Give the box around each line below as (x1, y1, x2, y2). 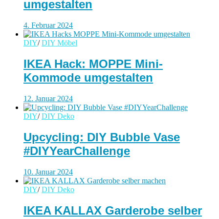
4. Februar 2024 (23, 21, 73, 30)
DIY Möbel (42, 39, 77, 47)
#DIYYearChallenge (23, 144, 130, 157)
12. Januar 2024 (23, 94, 73, 103)
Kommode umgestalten (23, 71, 153, 85)
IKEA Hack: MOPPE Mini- (23, 57, 163, 71)
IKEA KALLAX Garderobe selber (23, 203, 202, 217)
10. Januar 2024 (23, 167, 73, 176)
